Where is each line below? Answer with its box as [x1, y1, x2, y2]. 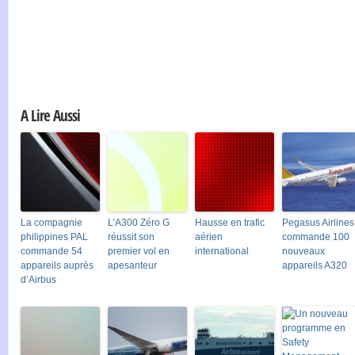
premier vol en [108, 245, 170, 257]
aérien [195, 231, 223, 242]
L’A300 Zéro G [108, 216, 170, 228]
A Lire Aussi [21, 105, 80, 125]
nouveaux [282, 245, 325, 257]
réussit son [108, 231, 155, 242]
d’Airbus [21, 273, 56, 285]
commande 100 [282, 231, 349, 242]
